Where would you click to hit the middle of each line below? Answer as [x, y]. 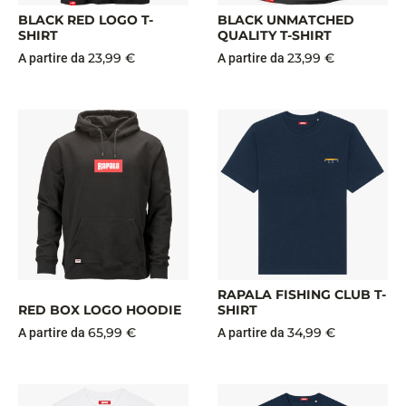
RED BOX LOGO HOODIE [100, 310]
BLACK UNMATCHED [286, 20]
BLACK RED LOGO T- [86, 20]
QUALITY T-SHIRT [275, 35]
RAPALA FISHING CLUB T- [302, 295]
